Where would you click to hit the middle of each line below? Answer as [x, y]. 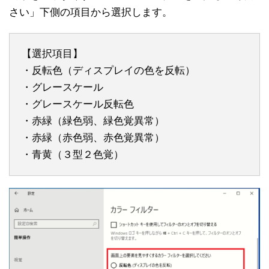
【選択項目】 [52, 53]
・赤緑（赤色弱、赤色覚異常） [93, 138]
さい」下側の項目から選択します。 [91, 12]
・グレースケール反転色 [78, 104]
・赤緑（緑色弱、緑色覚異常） [93, 121]
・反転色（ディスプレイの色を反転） [108, 70]
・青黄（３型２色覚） [73, 154]
